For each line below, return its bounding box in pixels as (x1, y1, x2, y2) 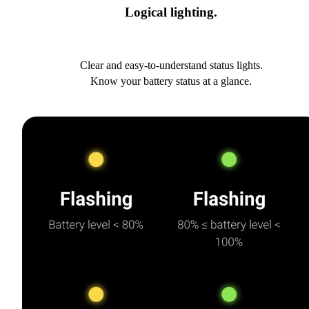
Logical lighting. (125, 5, 217, 20)
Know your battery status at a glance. (90, 74, 252, 87)
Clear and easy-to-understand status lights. (79, 59, 263, 71)
